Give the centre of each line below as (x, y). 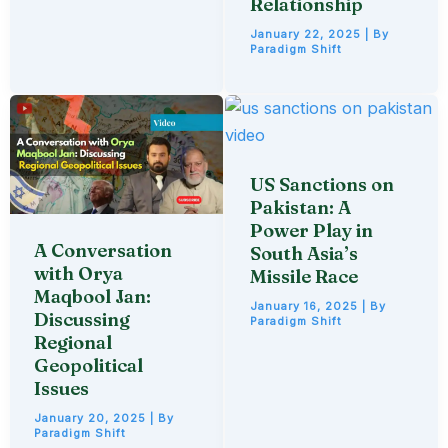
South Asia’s (303, 254)
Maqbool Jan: (93, 297)
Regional (73, 343)
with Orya (79, 274)
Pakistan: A (300, 208)
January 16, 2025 (305, 306)
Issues (62, 389)
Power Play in (311, 231)
